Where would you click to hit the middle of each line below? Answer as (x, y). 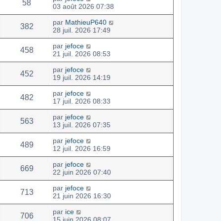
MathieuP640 (86, 22)
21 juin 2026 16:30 (82, 196)
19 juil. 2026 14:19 (82, 77)
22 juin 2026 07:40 (82, 172)
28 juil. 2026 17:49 (82, 30)
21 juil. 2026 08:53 (82, 54)
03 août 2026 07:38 (83, 6)
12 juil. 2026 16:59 (82, 148)
